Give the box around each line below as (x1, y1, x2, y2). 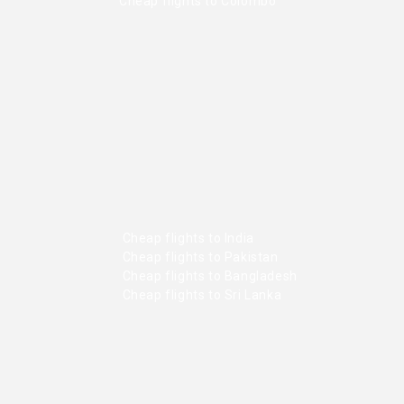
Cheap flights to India (119, 231, 254, 246)
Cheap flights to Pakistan (119, 250, 279, 265)
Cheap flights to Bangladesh (119, 269, 298, 284)
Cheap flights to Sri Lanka (119, 288, 282, 303)
